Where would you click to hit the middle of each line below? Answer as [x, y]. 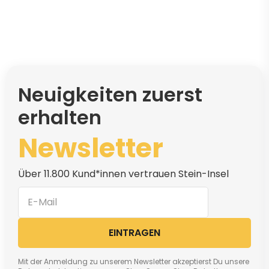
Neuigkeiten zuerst [110, 94]
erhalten [60, 117]
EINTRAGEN [134, 233]
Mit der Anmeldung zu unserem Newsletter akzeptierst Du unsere [134, 261]
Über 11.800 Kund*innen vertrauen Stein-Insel [123, 174]
